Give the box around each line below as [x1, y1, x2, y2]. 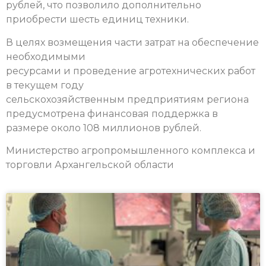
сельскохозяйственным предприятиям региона [6, 93, 249, 105]
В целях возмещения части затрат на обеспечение [6, 36, 259, 48]
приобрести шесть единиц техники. [6, 14, 189, 26]
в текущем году [6, 79, 84, 91]
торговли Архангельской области [6, 159, 174, 171]
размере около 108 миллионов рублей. [6, 122, 201, 134]
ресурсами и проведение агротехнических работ [6, 65, 255, 77]
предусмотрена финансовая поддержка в [6, 107, 218, 119]
